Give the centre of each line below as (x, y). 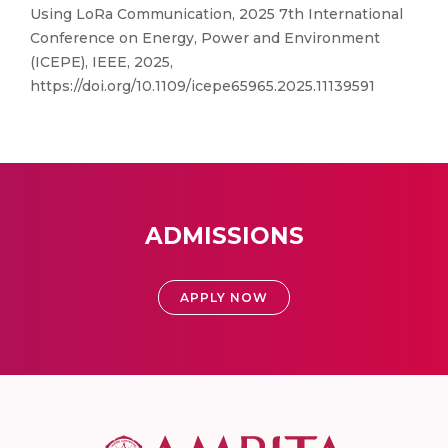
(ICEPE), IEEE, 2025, (101, 62)
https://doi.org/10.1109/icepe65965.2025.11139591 (202, 86)
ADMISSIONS (224, 236)
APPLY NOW (224, 297)
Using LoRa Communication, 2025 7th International (216, 14)
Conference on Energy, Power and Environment (205, 38)
